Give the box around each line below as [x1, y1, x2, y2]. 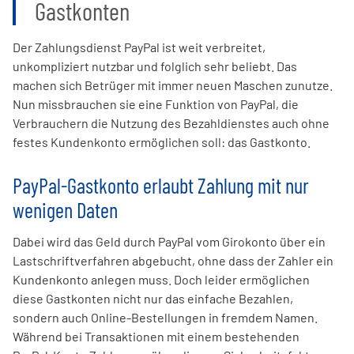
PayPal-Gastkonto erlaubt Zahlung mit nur [13, 171, 309, 198]
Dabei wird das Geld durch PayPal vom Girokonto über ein [13, 234, 326, 250]
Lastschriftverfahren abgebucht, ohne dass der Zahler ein [13, 253, 333, 269]
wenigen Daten [13, 196, 118, 222]
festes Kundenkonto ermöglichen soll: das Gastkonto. [13, 134, 311, 150]
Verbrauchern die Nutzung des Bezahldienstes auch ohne [13, 115, 330, 131]
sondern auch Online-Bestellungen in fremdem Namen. [13, 310, 318, 326]
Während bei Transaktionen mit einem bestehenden [13, 329, 299, 345]
